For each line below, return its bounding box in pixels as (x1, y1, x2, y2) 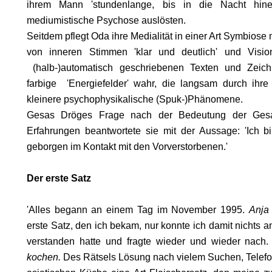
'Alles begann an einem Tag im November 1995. (27, 205, 249, 215)
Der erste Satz (27, 173, 91, 183)
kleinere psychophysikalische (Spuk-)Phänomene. (27, 94, 243, 104)
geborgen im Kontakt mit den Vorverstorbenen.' (27, 141, 228, 152)
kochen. (27, 252, 61, 262)
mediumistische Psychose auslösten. (27, 15, 186, 25)
